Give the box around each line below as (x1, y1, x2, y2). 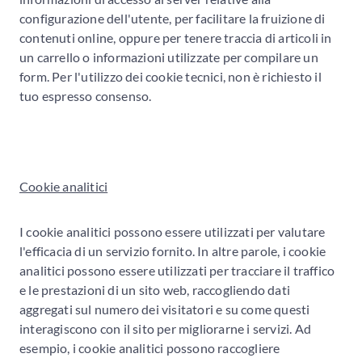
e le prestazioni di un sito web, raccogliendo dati (19, 281, 291, 297)
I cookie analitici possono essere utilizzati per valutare (19, 223, 326, 239)
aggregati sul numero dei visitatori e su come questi (19, 301, 310, 317)
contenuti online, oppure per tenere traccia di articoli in (19, 29, 332, 45)
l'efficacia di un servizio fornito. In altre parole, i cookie (19, 242, 326, 259)
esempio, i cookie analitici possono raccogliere (19, 339, 280, 356)
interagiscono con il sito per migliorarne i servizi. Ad (19, 320, 312, 336)
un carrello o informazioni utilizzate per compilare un (19, 48, 318, 65)
